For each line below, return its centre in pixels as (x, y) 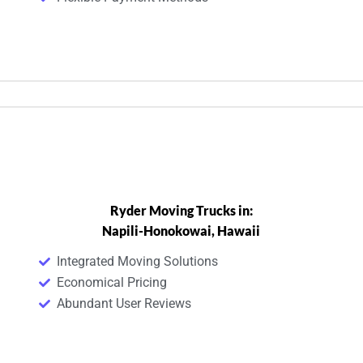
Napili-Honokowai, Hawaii (181, 231)
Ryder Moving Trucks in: (181, 210)
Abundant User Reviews (124, 303)
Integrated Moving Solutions (138, 261)
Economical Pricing (112, 282)
